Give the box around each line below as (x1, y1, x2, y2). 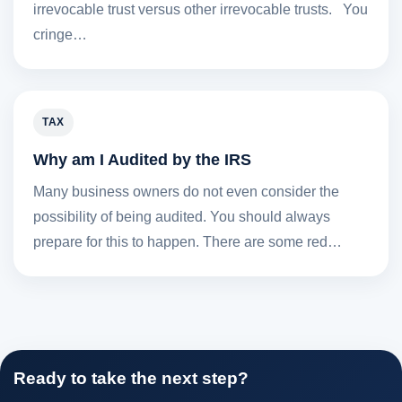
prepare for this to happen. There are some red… (33, 233, 342, 249)
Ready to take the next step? (13, 368, 249, 388)
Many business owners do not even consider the (33, 183, 339, 199)
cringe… (33, 26, 87, 42)
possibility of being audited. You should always (33, 208, 330, 224)
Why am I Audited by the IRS (33, 149, 251, 169)
